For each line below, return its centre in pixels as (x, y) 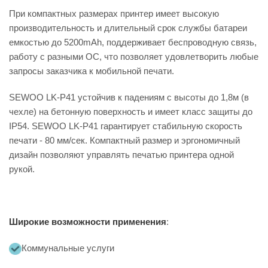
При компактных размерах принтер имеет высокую (114, 13)
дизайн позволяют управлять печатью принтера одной (121, 155)
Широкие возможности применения (88, 222)
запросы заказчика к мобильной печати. (92, 71)
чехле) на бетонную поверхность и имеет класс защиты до (131, 112)
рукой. (22, 169)
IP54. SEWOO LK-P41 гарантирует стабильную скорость (126, 126)
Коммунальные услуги (68, 248)
